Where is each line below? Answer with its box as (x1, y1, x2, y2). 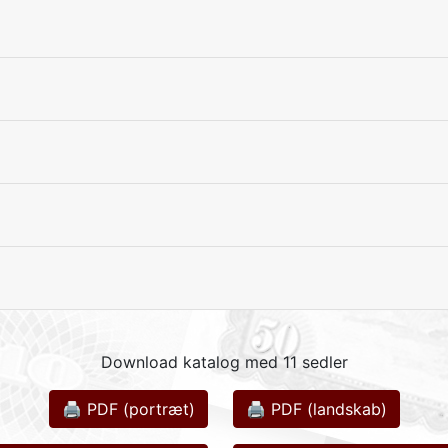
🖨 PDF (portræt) (61, 398, 195, 419)
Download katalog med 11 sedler (100, 351, 348, 372)
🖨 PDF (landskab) (245, 398, 387, 419)
